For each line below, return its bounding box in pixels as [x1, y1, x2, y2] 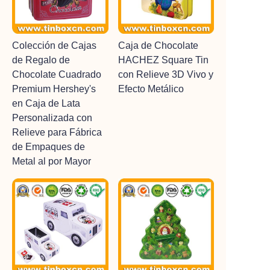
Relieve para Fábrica [12, 127, 102, 137]
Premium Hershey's [12, 84, 96, 94]
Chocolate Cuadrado [12, 69, 101, 80]
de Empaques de [12, 142, 85, 152]
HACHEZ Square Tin [118, 55, 209, 65]
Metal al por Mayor [12, 156, 91, 166]
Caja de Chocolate [118, 40, 198, 51]
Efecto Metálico [118, 84, 184, 94]
